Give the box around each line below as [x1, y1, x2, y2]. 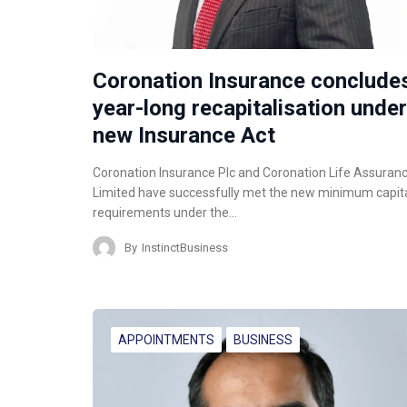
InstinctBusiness [142, 240, 228, 254]
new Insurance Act [93, 123, 275, 149]
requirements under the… [93, 205, 237, 221]
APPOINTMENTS [118, 333, 214, 348]
